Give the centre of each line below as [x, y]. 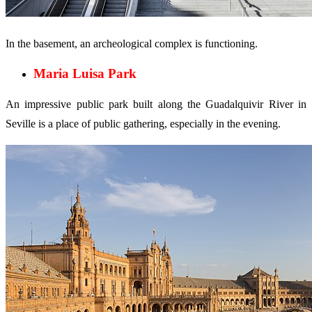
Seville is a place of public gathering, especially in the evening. [143, 124]
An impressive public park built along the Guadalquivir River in [156, 104]
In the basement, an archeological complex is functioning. [132, 43]
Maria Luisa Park [85, 74]
